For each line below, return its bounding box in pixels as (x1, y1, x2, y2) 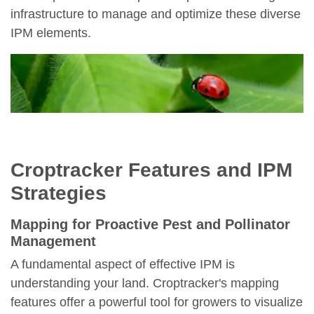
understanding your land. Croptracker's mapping (11, 276, 279, 291)
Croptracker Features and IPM (11, 159, 292, 182)
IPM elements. (11, 25, 91, 40)
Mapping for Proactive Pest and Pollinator (11, 217, 290, 233)
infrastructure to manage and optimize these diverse (11, 6, 301, 21)
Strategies (11, 182, 107, 205)
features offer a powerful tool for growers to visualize (11, 295, 303, 310)
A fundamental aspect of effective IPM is (11, 257, 235, 272)
